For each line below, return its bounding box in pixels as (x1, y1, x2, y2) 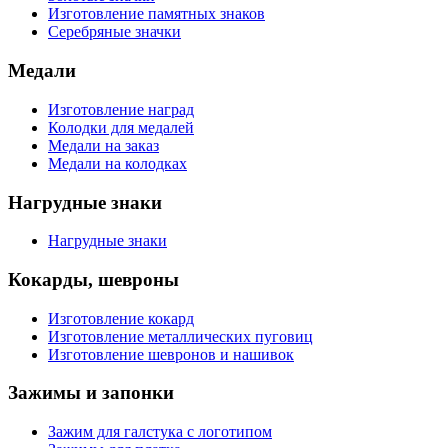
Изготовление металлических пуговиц (48, 327, 313, 345)
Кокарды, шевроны (8, 268, 179, 290)
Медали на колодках (48, 154, 187, 172)
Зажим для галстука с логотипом (48, 423, 272, 441)
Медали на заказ (48, 136, 159, 154)
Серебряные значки (48, 23, 181, 41)
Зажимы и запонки (8, 382, 174, 404)
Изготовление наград (48, 100, 194, 118)
